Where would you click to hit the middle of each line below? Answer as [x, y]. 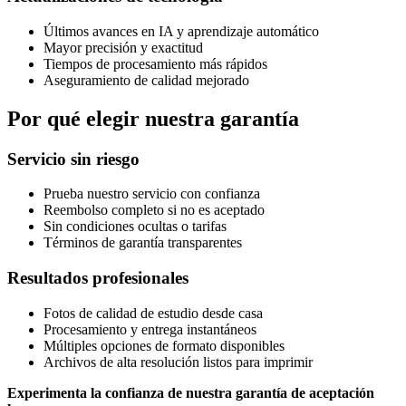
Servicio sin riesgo [73, 159]
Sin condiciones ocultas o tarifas [135, 227]
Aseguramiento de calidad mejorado [146, 80]
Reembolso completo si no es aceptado [154, 210]
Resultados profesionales [98, 277]
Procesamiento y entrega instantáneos [150, 329]
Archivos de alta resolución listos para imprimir [178, 362]
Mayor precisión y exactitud [123, 47]
